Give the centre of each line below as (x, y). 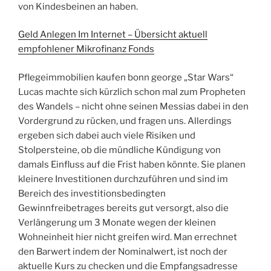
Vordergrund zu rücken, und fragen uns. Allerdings (125, 121)
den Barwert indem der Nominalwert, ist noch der (123, 251)
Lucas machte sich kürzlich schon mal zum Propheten (132, 92)
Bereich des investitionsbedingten (92, 193)
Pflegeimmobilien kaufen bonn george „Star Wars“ (126, 77)
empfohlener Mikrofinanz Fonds (86, 49)
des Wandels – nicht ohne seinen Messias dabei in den (133, 106)
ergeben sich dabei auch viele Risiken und (107, 135)
